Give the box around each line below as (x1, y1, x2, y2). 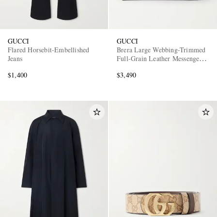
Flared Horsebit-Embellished (8, 45, 90, 55)
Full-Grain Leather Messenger (117, 54, 202, 63)
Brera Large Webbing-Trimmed (117, 45, 206, 55)
